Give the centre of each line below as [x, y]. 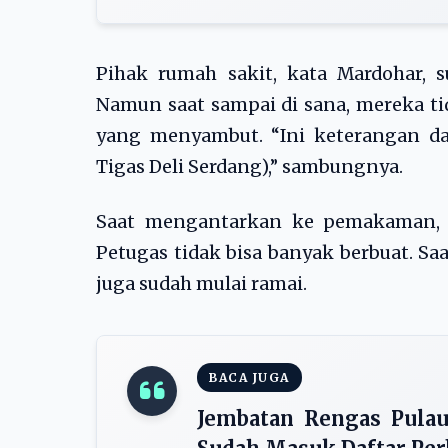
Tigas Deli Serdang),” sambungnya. [249, 167]
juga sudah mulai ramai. [201, 284]
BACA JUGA [249, 377]
